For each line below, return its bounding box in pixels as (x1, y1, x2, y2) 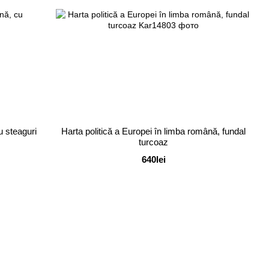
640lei (141, 154, 166, 165)
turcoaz (139, 136, 169, 147)
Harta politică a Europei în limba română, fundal (61, 125, 246, 136)
